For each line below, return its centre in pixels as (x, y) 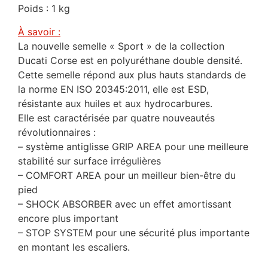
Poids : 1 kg (44, 9)
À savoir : (39, 31)
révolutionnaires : (57, 132)
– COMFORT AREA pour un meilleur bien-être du (127, 175)
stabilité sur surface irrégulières (89, 161)
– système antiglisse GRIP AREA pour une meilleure (133, 146)
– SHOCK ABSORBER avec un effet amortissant (125, 204)
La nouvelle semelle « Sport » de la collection (121, 46)
